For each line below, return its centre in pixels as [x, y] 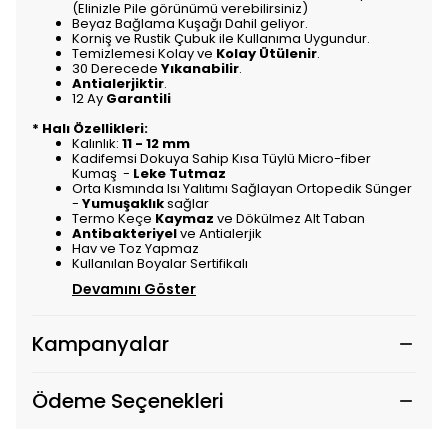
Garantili [138, 98]
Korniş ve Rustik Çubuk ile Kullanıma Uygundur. [221, 38]
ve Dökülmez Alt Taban [291, 218]
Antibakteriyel [124, 233]
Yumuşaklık [123, 203]
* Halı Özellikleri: [90, 128]
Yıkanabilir [200, 68]
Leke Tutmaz [179, 173]
